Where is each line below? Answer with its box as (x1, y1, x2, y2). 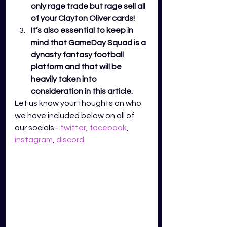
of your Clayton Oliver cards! (31, 14, 136, 22)
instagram (15, 136, 53, 144)
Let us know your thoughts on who (15, 99, 143, 107)
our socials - (15, 124, 60, 132)
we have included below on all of (15, 111, 136, 120)
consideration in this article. (31, 87, 134, 95)
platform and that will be (31, 63, 123, 71)
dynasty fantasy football (31, 51, 125, 59)
